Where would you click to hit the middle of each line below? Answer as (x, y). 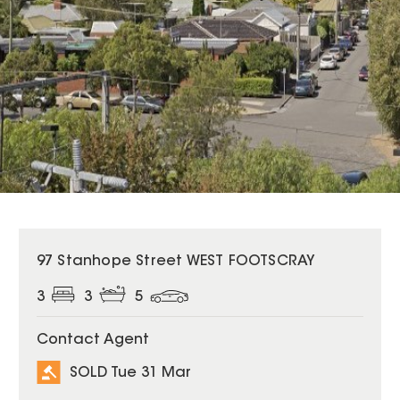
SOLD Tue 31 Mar (130, 373)
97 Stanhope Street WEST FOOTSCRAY (176, 262)
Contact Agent (92, 341)
